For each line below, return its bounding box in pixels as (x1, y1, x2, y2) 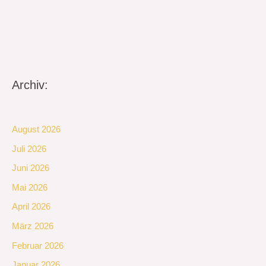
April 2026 (12, 202, 50, 212)
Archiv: (12, 78, 48, 92)
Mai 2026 (12, 182, 47, 192)
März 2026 (12, 221, 53, 232)
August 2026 (12, 124, 61, 134)
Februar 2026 (12, 240, 64, 251)
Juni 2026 (12, 163, 49, 173)
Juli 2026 (12, 144, 46, 154)
